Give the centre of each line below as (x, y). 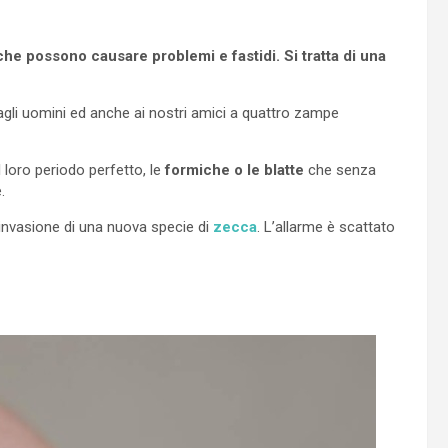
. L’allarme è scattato (326, 226)
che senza (340, 169)
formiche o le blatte (232, 169)
